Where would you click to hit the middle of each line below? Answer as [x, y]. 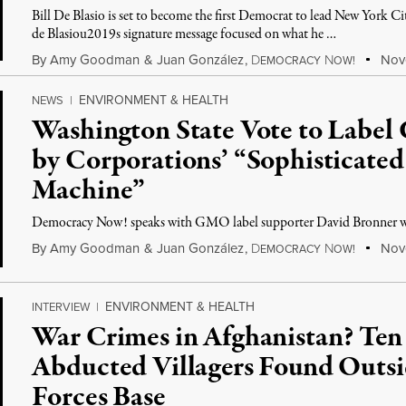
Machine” [89, 191]
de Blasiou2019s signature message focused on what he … [184, 34]
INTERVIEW [61, 307]
